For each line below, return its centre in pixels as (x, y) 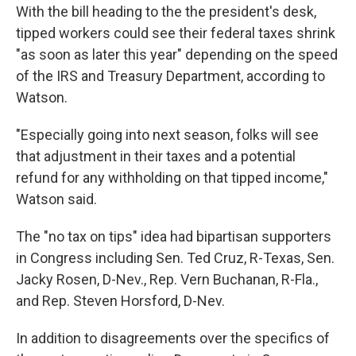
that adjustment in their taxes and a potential (156, 156)
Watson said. (56, 199)
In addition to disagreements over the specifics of (173, 338)
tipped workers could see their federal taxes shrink (176, 33)
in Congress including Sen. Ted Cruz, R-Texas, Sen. (175, 258)
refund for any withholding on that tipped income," (172, 178)
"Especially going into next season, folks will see (167, 135)
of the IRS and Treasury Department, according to (170, 76)
